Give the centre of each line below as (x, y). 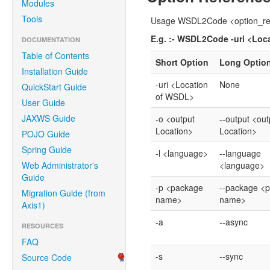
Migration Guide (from (64, 193)
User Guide (43, 102)
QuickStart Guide (54, 87)
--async (233, 222)
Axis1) (33, 205)
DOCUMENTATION (51, 39)
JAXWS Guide (49, 118)
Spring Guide (47, 149)
